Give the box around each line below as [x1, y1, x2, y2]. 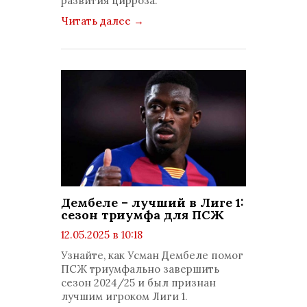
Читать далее [61, 14, 134, 27]
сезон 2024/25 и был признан [61, 276, 216, 289]
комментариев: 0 [72, 256, 162, 269]
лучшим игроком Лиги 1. [61, 290, 188, 303]
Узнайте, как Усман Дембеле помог [61, 249, 243, 262]
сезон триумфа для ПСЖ [61, 207, 224, 223]
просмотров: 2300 [72, 242, 167, 255]
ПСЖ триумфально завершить [61, 262, 219, 275]
